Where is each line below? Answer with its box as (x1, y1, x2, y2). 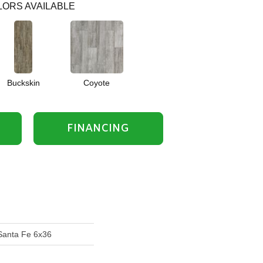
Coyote (83, 78, 110, 87)
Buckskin (6, 78, 40, 87)
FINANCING (67, 121, 130, 136)
